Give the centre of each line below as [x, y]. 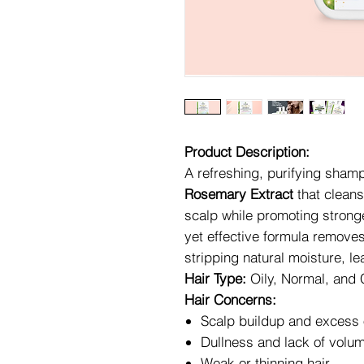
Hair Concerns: [230, 299]
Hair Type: [215, 278]
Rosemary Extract [239, 194]
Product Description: [247, 152]
